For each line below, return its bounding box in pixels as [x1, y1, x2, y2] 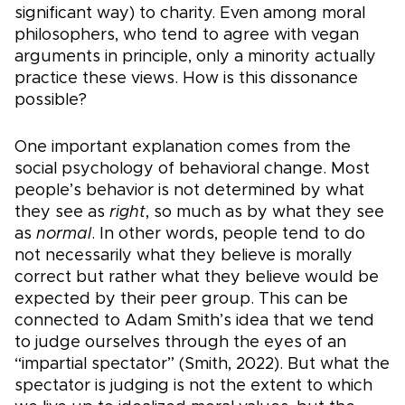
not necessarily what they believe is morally [14, 248, 353, 265]
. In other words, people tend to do [91, 226, 365, 243]
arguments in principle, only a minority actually [14, 49, 376, 66]
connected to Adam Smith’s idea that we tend [14, 313, 374, 330]
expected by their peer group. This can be [14, 291, 348, 308]
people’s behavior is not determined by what [14, 183, 364, 200]
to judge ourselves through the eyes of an [14, 334, 346, 352]
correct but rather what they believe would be [14, 269, 379, 287]
